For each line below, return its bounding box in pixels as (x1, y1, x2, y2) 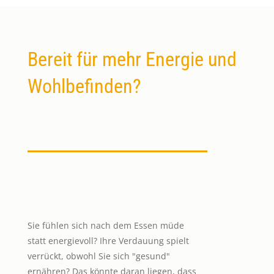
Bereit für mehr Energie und (27, 47, 237, 71)
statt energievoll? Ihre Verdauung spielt (27, 234, 189, 246)
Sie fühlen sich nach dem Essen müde (27, 219, 184, 231)
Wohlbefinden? (27, 74, 141, 98)
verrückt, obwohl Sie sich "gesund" (27, 250, 170, 262)
